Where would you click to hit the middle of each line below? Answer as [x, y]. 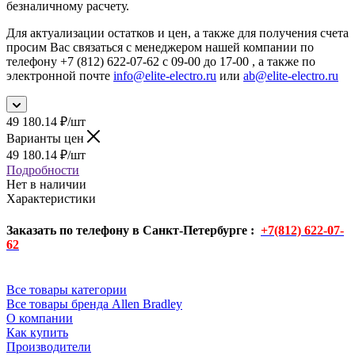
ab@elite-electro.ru [291, 76]
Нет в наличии [46, 185]
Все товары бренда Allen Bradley [94, 303]
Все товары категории [67, 289]
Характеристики [51, 199]
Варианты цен [47, 139]
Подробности [43, 170]
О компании [40, 318]
